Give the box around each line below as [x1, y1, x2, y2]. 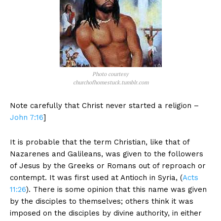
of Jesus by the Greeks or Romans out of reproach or [10, 161, 206, 171]
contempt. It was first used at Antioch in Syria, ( [10, 173, 183, 183]
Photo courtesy [92, 71, 129, 78]
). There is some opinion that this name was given [26, 185, 207, 194]
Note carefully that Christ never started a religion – [10, 101, 199, 110]
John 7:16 [10, 113, 43, 122]
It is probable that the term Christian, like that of [10, 138, 189, 147]
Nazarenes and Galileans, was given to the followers [10, 149, 203, 159]
